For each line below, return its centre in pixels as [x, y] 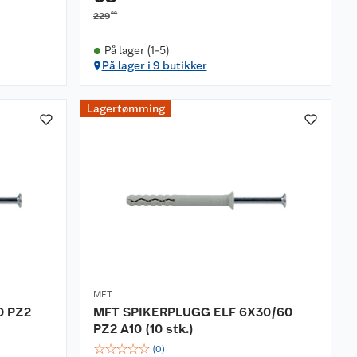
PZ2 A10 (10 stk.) [143, 329]
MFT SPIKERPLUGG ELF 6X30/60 [193, 312]
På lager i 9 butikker [154, 65]
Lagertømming [126, 108]
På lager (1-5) [137, 50]
